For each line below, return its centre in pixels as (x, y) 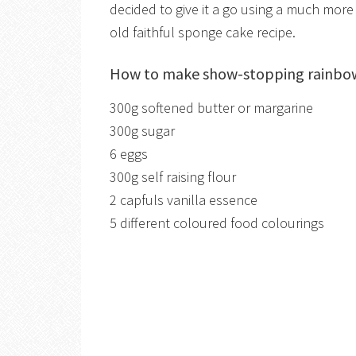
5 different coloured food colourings (217, 223)
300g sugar (142, 131)
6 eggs (129, 154)
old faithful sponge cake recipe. (203, 32)
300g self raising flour (173, 177)
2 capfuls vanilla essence (184, 200)
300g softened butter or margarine (211, 108)
